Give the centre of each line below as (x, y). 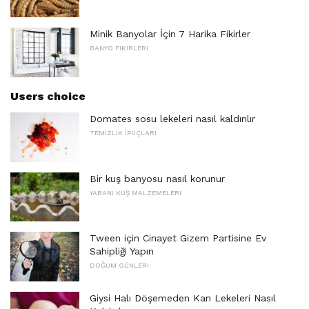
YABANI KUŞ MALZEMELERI (136, 192)
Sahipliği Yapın (122, 251)
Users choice (48, 97)
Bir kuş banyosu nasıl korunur (157, 178)
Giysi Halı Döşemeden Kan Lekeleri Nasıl (183, 298)
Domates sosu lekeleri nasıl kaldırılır (172, 119)
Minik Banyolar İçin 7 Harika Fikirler (170, 34)
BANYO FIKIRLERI (119, 48)
